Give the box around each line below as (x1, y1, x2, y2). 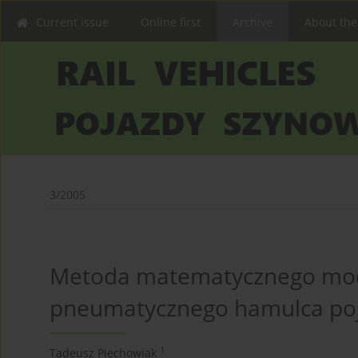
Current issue (36, 14, 109, 30)
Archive (233, 14, 272, 30)
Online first (141, 14, 201, 30)
